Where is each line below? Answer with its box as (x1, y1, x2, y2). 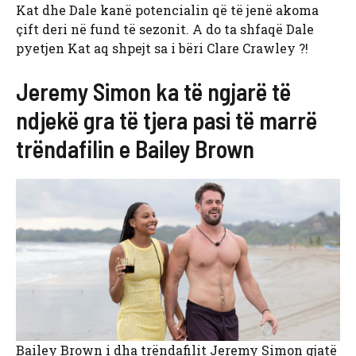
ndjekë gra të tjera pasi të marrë (16, 106, 317, 135)
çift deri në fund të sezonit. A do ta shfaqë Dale (16, 21, 314, 38)
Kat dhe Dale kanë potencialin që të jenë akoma (16, 2, 319, 19)
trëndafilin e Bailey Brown (16, 134, 254, 164)
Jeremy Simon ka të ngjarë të (16, 77, 291, 106)
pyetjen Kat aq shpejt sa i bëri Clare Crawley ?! (16, 40, 308, 57)
